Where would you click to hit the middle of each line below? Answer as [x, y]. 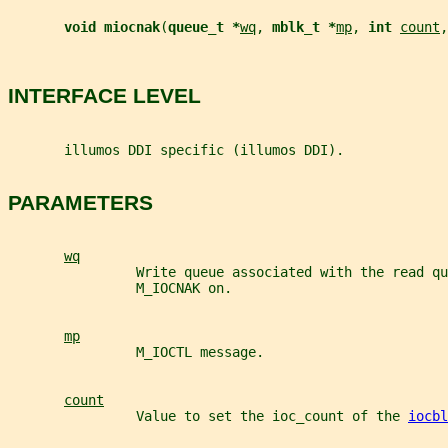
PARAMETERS [80, 202]
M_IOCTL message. [136, 352]
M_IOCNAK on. [120, 288]
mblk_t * [304, 26]
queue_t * [204, 26]
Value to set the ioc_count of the [208, 416]
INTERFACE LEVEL [104, 96]
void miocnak [112, 26]
